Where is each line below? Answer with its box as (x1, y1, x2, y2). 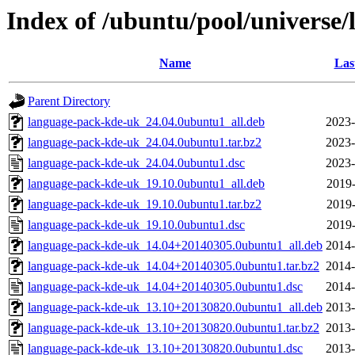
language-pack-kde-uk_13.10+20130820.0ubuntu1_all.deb (28, 300, 323, 315)
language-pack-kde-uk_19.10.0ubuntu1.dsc (28, 218, 245, 232)
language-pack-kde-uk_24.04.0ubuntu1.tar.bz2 (28, 136, 261, 150)
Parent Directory (28, 94, 110, 109)
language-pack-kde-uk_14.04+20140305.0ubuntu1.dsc (28, 280, 303, 294)
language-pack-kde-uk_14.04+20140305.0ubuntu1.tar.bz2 (28, 259, 319, 273)
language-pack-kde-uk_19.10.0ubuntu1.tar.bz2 (28, 197, 261, 212)
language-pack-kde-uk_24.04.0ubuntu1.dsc (28, 156, 245, 170)
